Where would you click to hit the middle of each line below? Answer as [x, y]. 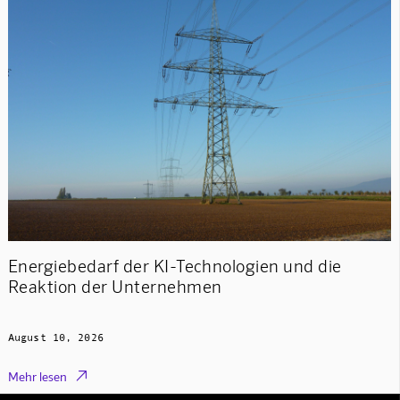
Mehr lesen [37, 376]
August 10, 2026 [55, 337]
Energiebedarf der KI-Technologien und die [175, 266]
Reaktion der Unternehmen [115, 287]
